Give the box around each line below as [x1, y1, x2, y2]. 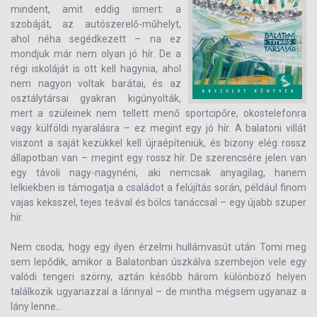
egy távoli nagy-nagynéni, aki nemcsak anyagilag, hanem [11, 167, 306, 178]
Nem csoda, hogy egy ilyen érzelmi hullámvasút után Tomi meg [11, 241, 306, 253]
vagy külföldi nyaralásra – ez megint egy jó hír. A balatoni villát [11, 122, 306, 134]
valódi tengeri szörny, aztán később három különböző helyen [11, 271, 306, 282]
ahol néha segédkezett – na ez [11, 33, 181, 45]
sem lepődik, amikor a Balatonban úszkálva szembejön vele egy [11, 256, 306, 267]
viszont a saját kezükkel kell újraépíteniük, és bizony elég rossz [11, 137, 306, 149]
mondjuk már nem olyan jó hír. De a [11, 48, 181, 59]
